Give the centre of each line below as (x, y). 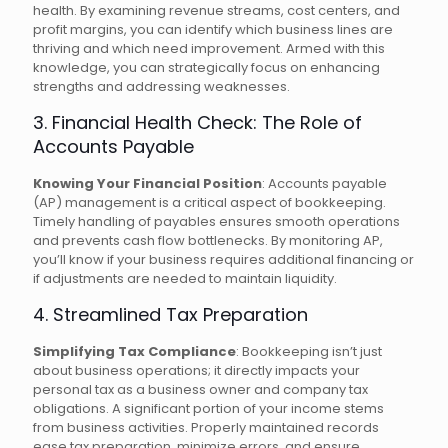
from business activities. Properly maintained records (206, 428)
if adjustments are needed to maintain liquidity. (185, 279)
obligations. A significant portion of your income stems (208, 409)
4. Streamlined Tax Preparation (170, 315)
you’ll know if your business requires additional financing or (223, 260)
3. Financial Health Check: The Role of (197, 123)
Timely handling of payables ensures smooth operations (216, 222)
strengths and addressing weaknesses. (161, 87)
